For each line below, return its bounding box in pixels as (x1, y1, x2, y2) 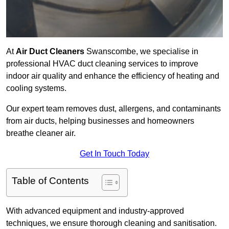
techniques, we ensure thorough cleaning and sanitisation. (6, 219, 217, 228)
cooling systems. (6, 84, 66, 93)
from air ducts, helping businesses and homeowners (6, 117, 194, 126)
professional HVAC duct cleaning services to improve (6, 59, 198, 68)
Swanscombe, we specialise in (84, 47, 198, 56)
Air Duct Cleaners (16, 47, 84, 56)
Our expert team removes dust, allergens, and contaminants (6, 104, 221, 113)
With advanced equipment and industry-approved (6, 207, 184, 216)
